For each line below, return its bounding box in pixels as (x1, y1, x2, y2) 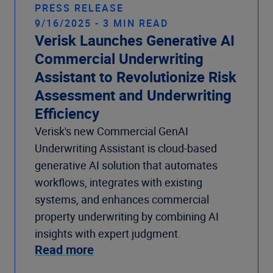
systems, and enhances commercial (35, 191, 209, 207)
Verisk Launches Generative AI (35, 30, 235, 50)
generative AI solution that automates (35, 157, 218, 172)
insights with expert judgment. (35, 225, 183, 241)
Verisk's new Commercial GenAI (35, 123, 188, 138)
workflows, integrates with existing (35, 174, 202, 190)
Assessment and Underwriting (35, 85, 232, 105)
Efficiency (35, 103, 99, 123)
